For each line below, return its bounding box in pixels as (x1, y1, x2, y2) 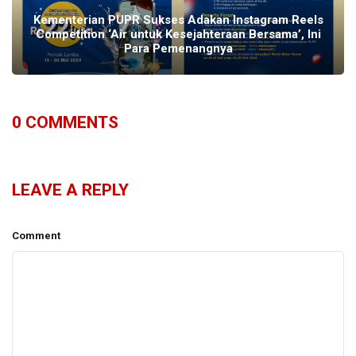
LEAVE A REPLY (12, 180, 129, 199)
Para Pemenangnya (123, 41, 233, 56)
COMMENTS (21, 112, 118, 132)
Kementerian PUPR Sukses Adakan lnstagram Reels (33, 12, 323, 27)
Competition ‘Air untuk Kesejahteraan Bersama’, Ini (35, 26, 321, 41)
